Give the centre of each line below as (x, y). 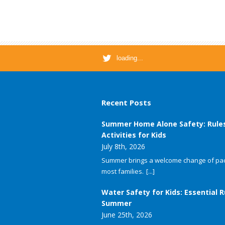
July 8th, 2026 (123, 147)
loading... (130, 58)
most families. (123, 172)
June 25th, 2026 (127, 215)
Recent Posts (126, 103)
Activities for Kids (134, 135)
